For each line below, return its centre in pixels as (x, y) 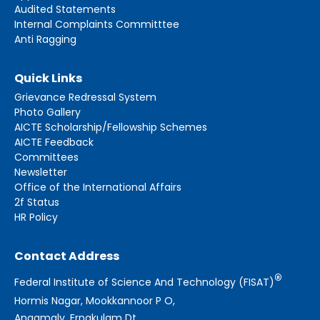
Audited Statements (65, 9)
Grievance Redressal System (85, 97)
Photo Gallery (47, 112)
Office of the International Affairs (98, 187)
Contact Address (67, 256)
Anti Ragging (45, 39)
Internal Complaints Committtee (97, 24)
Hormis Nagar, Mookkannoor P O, (95, 300)
